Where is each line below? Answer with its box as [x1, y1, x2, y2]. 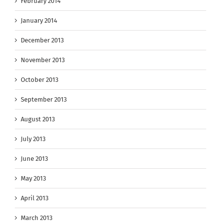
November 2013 [21, 56, 65, 64]
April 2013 [21, 194, 48, 202]
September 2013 [21, 96, 67, 104]
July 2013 [21, 135, 45, 143]
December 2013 [21, 37, 64, 44]
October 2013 [21, 76, 58, 84]
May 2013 [21, 175, 46, 183]
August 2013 [21, 115, 55, 123]
